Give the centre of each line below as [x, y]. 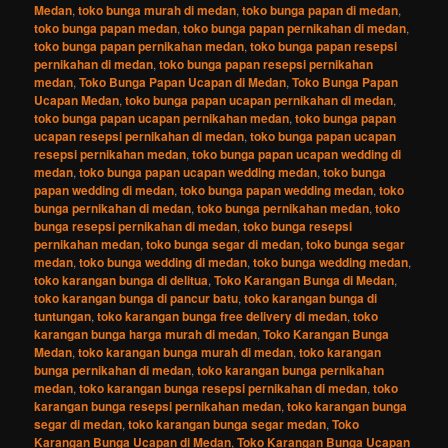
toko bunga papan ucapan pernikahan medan [162, 117]
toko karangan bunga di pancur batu [136, 297]
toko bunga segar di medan [223, 243]
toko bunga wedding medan [331, 261]
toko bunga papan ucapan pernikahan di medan [259, 99]
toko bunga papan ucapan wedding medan [198, 171]
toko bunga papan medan [106, 27]
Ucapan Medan [77, 99]
